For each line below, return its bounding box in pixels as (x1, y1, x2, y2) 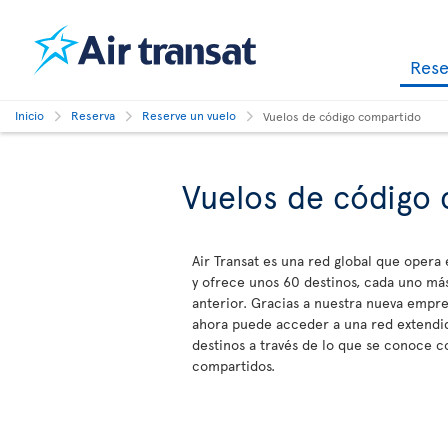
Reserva (71, 107, 115, 123)
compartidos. (192, 356, 275, 375)
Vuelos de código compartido (263, 108, 421, 124)
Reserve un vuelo (142, 107, 236, 123)
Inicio (15, 107, 44, 123)
